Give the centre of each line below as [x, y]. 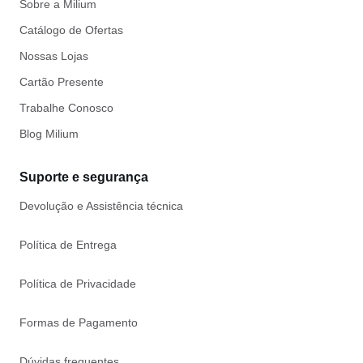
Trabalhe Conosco [66, 108]
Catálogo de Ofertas [71, 30]
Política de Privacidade [78, 284]
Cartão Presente [62, 82]
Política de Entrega [68, 245]
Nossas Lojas [54, 56]
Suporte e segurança [84, 177]
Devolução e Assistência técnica [101, 206]
